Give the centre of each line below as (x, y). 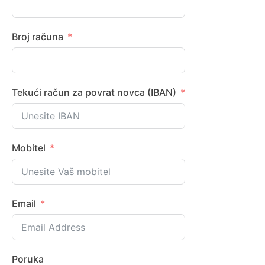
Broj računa (38, 37)
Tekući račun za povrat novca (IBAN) (94, 92)
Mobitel (29, 148)
